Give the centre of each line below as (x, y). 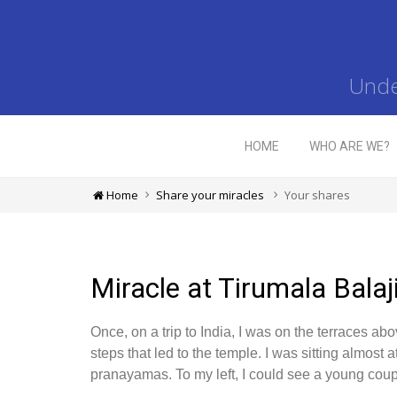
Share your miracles (210, 195)
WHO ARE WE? (349, 146)
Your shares (317, 195)
